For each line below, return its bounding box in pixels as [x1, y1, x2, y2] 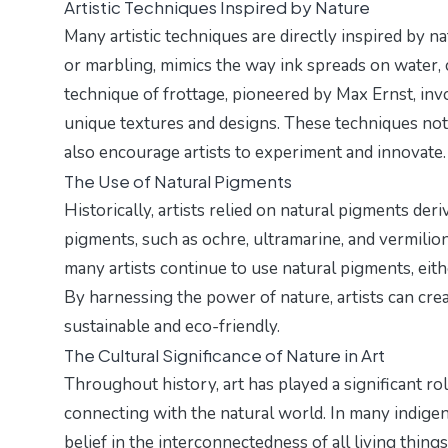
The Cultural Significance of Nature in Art [64, 344, 385, 367]
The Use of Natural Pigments [64, 170, 292, 193]
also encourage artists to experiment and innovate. [64, 141, 446, 165]
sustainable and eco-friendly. [64, 315, 280, 339]
